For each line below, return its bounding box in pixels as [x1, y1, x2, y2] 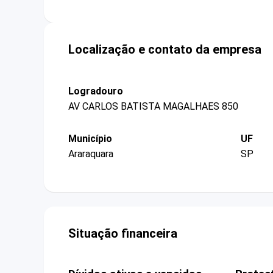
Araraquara [68, 148, 113, 160]
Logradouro [68, 85, 123, 97]
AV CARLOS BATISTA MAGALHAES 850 [68, 100, 238, 112]
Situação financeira [68, 226, 177, 241]
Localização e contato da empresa [68, 41, 261, 57]
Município [68, 132, 112, 144]
